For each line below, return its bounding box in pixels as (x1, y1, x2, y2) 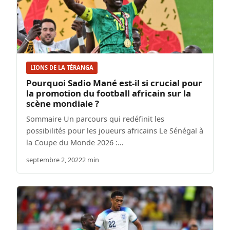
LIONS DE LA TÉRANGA (30, 64, 93, 72)
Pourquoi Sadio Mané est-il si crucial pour (26, 76, 202, 89)
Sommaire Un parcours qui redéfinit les (26, 113, 164, 124)
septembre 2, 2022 (26, 155, 82, 164)
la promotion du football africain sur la (26, 87, 191, 99)
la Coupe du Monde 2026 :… (26, 137, 123, 147)
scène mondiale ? (26, 97, 99, 109)
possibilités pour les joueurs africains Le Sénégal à (26, 125, 203, 136)
